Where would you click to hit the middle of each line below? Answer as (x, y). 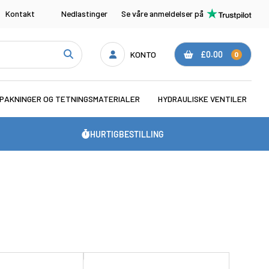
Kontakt (20, 14)
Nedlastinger (85, 14)
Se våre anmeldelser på (162, 14)
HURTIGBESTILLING (127, 134)
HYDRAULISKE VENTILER (202, 99)
